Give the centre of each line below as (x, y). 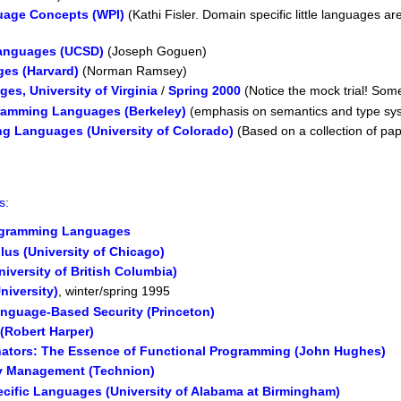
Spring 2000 (205, 91)
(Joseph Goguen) (156, 51)
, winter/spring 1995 (115, 291)
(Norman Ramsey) (133, 71)
